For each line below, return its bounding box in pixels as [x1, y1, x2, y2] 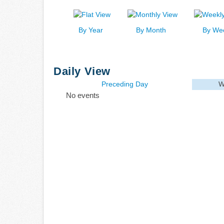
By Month [135, 25, 166, 34]
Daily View [53, 65, 110, 77]
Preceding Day [101, 79, 148, 88]
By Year [78, 25, 103, 34]
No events [66, 90, 100, 99]
